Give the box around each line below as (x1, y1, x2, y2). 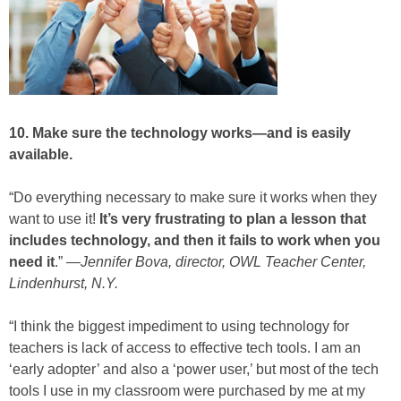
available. (9, 147, 73, 163)
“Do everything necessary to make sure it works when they (9, 190, 377, 206)
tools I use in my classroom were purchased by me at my (9, 383, 365, 399)
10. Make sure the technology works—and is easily (9, 125, 351, 141)
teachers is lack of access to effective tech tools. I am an (9, 340, 361, 356)
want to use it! (9, 211, 99, 227)
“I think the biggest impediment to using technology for (9, 319, 349, 335)
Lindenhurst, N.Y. (9, 276, 118, 292)
